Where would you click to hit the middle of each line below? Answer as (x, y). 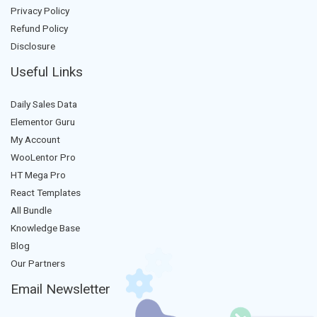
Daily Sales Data (44, 104)
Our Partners (38, 264)
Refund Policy (39, 29)
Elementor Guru (43, 122)
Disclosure (33, 46)
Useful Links (47, 72)
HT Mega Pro (38, 175)
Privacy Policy (40, 11)
